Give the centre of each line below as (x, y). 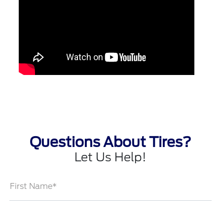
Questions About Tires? (110, 142)
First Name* (34, 186)
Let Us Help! (110, 157)
